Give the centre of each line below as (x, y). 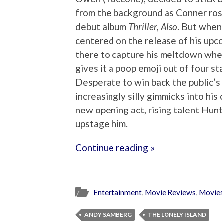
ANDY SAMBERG (108, 215)
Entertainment (117, 193)
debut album (102, 26)
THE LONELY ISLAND (177, 215)
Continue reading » (115, 147)
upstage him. (102, 123)
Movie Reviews (170, 193)
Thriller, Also (153, 26)
